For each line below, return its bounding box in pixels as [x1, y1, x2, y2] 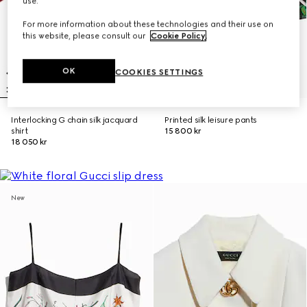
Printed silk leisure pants [164, 115, 258, 125]
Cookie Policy [151, 31, 206, 41]
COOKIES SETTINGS [115, 67, 204, 77]
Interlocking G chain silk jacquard [11, 115, 138, 125]
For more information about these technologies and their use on [23, 19, 274, 29]
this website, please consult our [23, 31, 148, 41]
